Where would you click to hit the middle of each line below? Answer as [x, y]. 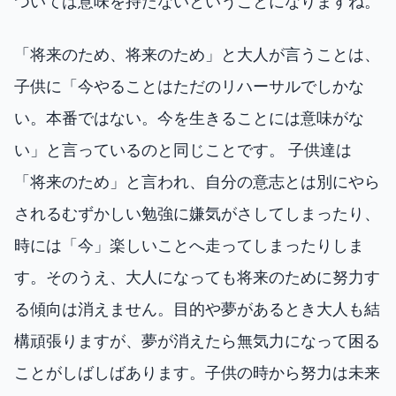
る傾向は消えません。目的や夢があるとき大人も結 [197, 309]
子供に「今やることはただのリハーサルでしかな [189, 86]
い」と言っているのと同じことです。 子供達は [183, 150]
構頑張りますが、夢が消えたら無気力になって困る [197, 341]
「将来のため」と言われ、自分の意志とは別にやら [197, 182]
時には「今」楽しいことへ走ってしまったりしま [189, 245]
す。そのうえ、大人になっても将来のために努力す [197, 277]
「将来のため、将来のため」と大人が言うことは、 [197, 54]
